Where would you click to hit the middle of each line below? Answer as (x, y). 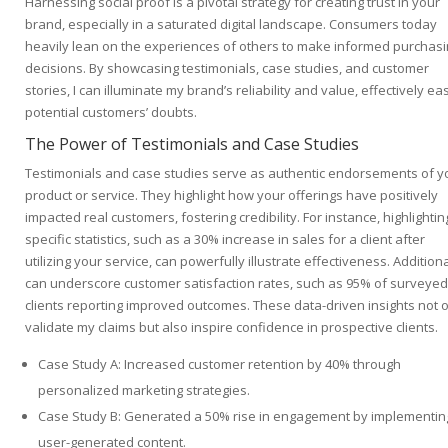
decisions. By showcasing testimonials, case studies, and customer (227, 68)
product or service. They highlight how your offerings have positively (231, 195)
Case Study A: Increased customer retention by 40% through (219, 364)
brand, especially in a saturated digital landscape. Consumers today (231, 24)
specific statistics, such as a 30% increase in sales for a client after (225, 239)
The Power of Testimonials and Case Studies (192, 144)
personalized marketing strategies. (144, 390)
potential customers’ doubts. (111, 112)
